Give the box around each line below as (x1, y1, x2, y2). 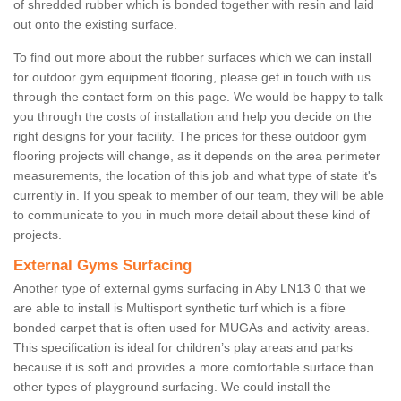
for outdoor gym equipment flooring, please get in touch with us (13, 70, 371, 85)
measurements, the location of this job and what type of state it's (13, 168, 377, 183)
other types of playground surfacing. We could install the (13, 380, 331, 395)
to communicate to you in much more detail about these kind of (13, 208, 370, 223)
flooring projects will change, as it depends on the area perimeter (13, 149, 380, 164)
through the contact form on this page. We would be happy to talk (13, 90, 383, 105)
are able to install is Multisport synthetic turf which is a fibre (13, 301, 346, 316)
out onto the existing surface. (13, 17, 177, 32)
